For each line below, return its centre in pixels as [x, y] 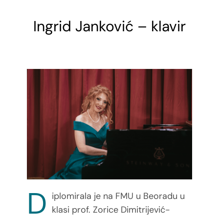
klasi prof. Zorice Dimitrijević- [111, 210]
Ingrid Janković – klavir [109, 26]
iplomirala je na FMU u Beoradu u [118, 196]
